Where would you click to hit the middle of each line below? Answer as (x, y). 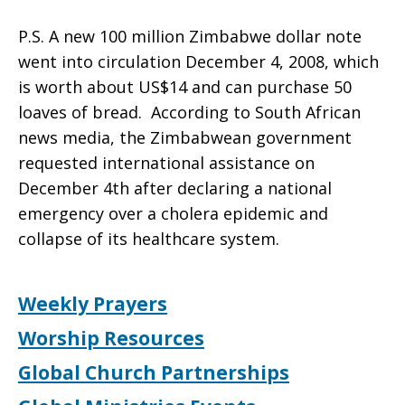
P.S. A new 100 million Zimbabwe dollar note (190, 36)
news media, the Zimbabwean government (185, 137)
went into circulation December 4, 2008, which (198, 61)
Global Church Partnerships (154, 372)
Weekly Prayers (93, 304)
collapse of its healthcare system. (149, 239)
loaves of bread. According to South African (189, 112)
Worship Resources (111, 338)
